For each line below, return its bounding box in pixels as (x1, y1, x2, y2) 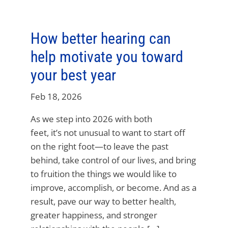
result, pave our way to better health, (31, 195, 176, 207)
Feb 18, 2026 (31, 90, 82, 102)
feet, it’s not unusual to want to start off (31, 126, 185, 138)
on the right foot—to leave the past (31, 140, 168, 152)
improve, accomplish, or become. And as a (31, 181, 196, 193)
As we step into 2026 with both (31, 112, 152, 125)
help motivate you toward (31, 47, 183, 66)
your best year (31, 66, 120, 84)
